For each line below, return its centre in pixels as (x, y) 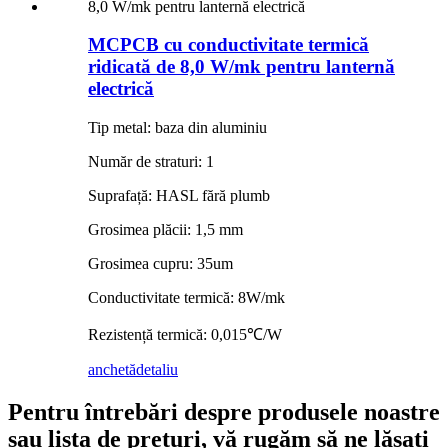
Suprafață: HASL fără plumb (179, 196)
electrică (121, 89)
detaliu (157, 370)
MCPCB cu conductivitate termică (228, 45)
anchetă (112, 370)
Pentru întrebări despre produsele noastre (224, 412)
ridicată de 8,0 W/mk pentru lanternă (241, 67)
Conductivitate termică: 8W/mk (186, 298)
